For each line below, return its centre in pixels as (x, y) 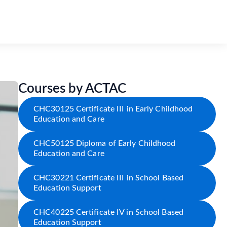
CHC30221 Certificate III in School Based (109, 178)
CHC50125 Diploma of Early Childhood (105, 143)
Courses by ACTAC (72, 89)
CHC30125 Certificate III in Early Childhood (113, 109)
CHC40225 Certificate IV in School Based (108, 212)
